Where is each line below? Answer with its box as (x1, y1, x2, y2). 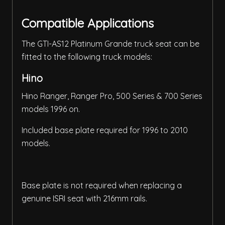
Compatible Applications (22, 16, 154, 31)
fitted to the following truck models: (22, 52, 152, 62)
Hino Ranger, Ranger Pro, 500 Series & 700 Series (22, 91, 202, 101)
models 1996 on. (22, 104, 80, 115)
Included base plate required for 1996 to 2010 (22, 125, 188, 136)
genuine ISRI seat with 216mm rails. (22, 193, 147, 204)
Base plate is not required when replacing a (22, 180, 182, 191)
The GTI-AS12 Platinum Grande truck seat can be (22, 39, 199, 49)
